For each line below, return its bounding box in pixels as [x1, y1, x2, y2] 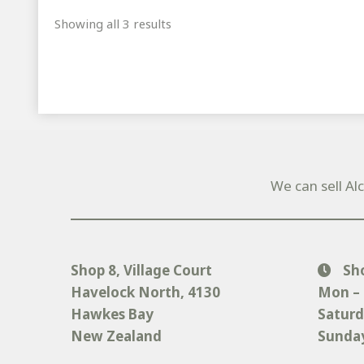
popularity [171, 54, 232, 71]
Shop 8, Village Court [71, 261, 213, 280]
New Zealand [71, 327, 162, 346]
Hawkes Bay [71, 305, 154, 324]
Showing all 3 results [54, 15, 172, 32]
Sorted [171, 15, 210, 32]
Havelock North [71, 283, 181, 302]
